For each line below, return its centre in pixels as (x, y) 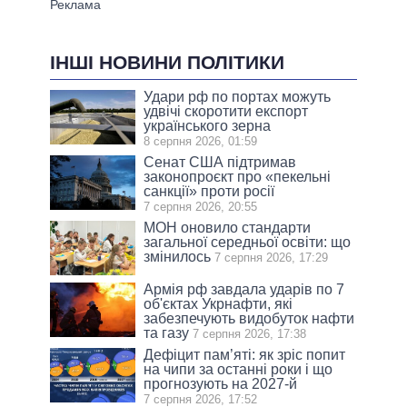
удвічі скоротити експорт (226, 112)
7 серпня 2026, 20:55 (201, 207)
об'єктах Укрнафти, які (218, 304)
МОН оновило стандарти (228, 228)
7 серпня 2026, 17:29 (272, 258)
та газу (167, 333)
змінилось (178, 257)
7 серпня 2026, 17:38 (250, 334)
